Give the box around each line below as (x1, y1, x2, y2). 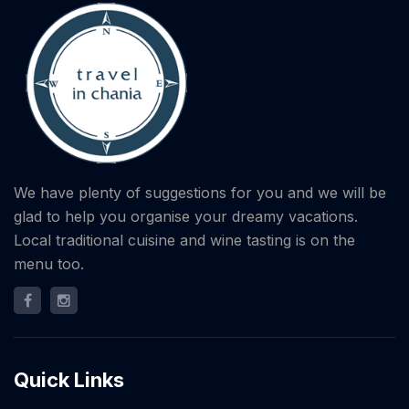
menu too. (14, 254, 84, 273)
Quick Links (14, 367, 124, 392)
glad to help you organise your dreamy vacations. (14, 206, 358, 225)
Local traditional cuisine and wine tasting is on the (14, 230, 355, 249)
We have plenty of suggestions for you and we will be (14, 183, 386, 202)
